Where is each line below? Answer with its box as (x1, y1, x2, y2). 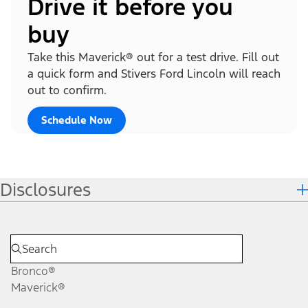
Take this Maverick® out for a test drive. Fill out (27, 49, 279, 65)
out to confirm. (27, 82, 107, 98)
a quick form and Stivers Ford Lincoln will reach (27, 65, 280, 81)
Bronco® (11, 263, 56, 278)
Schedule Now (41, 113, 112, 126)
